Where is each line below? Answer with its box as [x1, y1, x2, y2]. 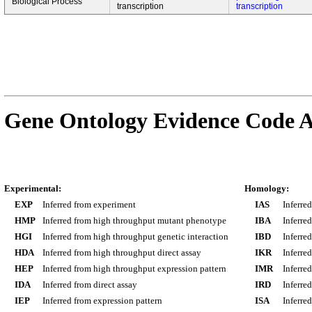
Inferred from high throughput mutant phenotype [42, 215, 226, 226]
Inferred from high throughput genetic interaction [42, 231, 228, 242]
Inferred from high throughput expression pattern [42, 263, 226, 274]
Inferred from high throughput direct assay [42, 247, 201, 258]
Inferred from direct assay [42, 279, 137, 290]
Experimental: [4, 183, 61, 194]
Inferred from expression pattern [42, 295, 162, 306]
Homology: [244, 183, 289, 194]
